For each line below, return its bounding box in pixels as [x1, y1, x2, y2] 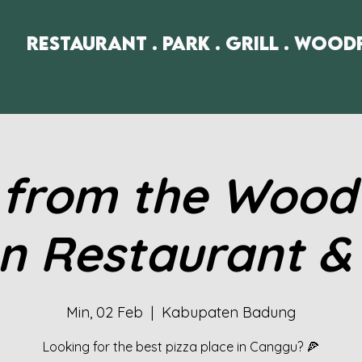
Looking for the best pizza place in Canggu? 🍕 [43, 339, 319, 355]
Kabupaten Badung [162, 303, 296, 322]
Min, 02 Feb [66, 303, 143, 322]
